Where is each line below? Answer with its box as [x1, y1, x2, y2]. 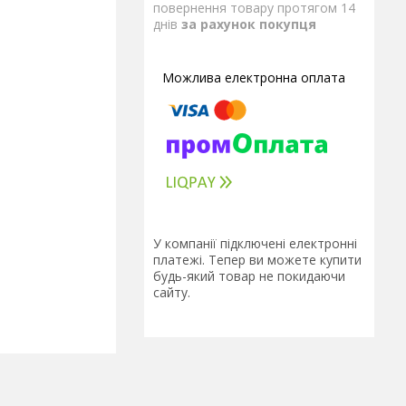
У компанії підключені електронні [153, 235, 357, 253]
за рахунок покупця [181, 15, 316, 33]
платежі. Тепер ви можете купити [153, 251, 362, 269]
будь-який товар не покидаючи [153, 267, 345, 285]
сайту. [153, 284, 190, 302]
